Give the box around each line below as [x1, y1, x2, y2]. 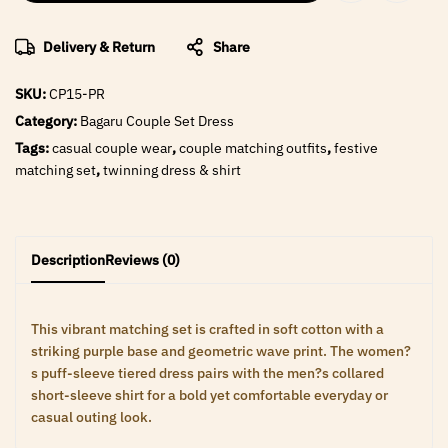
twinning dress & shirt [103, 161, 241, 180]
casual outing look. [31, 408, 152, 427]
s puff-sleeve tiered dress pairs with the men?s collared [31, 364, 384, 383]
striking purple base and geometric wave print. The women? [31, 342, 411, 361]
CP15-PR [49, 85, 105, 104]
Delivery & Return [43, 38, 155, 57]
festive [334, 139, 378, 158]
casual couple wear [52, 139, 172, 158]
